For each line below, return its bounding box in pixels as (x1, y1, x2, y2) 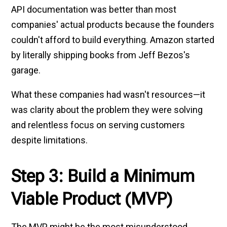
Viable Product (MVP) (11, 188, 173, 209)
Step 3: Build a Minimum (11, 166, 195, 186)
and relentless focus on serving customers (11, 119, 185, 130)
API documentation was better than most (11, 4, 177, 15)
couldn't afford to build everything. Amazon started (11, 34, 215, 45)
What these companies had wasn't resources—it (11, 89, 206, 100)
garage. (11, 64, 41, 75)
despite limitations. (11, 134, 88, 145)
